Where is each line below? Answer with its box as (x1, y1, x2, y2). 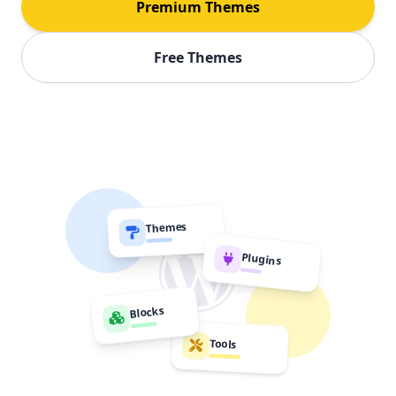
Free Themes (154, 48, 242, 67)
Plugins (240, 249, 282, 269)
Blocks (128, 302, 165, 322)
